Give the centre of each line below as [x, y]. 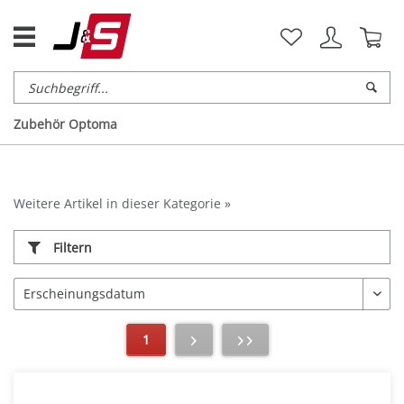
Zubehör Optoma [65, 124]
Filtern [73, 247]
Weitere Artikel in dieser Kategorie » [122, 204]
